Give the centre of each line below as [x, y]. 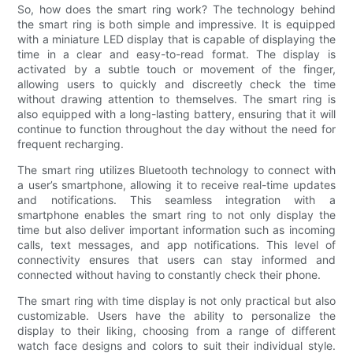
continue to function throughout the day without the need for [176, 128]
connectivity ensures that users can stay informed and [176, 259]
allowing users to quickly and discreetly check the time [176, 84]
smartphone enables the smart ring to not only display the [176, 214]
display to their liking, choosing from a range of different [176, 330]
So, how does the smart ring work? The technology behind [176, 9]
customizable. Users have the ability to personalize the [176, 315]
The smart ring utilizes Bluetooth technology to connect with [176, 169]
